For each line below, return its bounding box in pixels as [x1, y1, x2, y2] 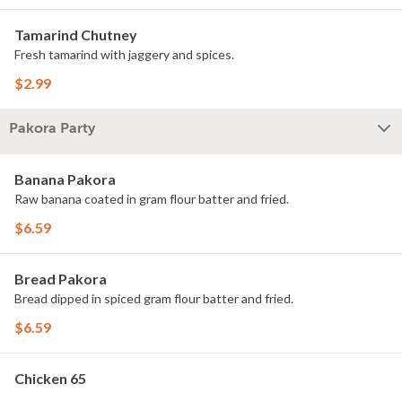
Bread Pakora [14, 270, 107, 287]
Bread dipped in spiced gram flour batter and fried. [14, 291, 293, 306]
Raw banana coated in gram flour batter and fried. [14, 191, 289, 206]
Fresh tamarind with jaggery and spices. [14, 47, 234, 62]
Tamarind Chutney [14, 26, 137, 43]
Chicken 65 [14, 370, 86, 387]
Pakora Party [9, 120, 95, 136]
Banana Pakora [14, 170, 116, 188]
